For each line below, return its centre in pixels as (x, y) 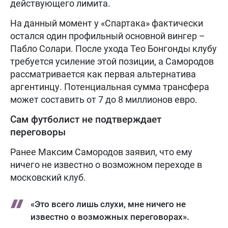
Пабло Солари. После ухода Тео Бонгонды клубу (113, 49)
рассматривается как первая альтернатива (103, 74)
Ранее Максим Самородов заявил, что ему (101, 152)
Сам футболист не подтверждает (86, 120)
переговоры (38, 132)
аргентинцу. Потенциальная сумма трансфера (110, 87)
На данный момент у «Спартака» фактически (107, 23)
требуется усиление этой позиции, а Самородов (112, 62)
